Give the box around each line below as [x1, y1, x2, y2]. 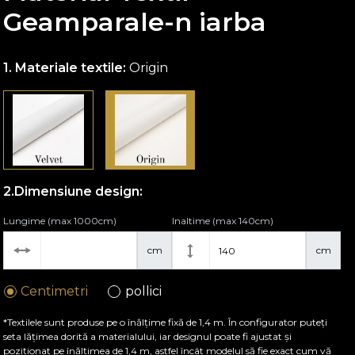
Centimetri [21, 284, 89, 299]
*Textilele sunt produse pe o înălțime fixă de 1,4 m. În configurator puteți [3, 316, 328, 328]
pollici [124, 284, 162, 299]
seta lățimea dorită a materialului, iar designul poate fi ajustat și [3, 330, 292, 342]
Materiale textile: [12, 60, 130, 75]
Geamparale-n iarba [3, 6, 267, 37]
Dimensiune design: [14, 184, 143, 199]
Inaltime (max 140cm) [172, 215, 274, 227]
